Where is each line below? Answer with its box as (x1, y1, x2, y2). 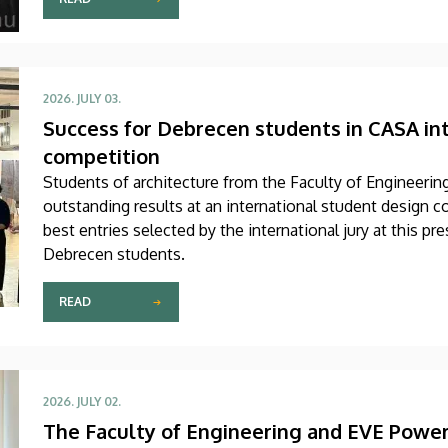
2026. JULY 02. (43, 393, 121, 409)
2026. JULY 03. (43, 90, 121, 106)
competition (43, 142, 160, 169)
